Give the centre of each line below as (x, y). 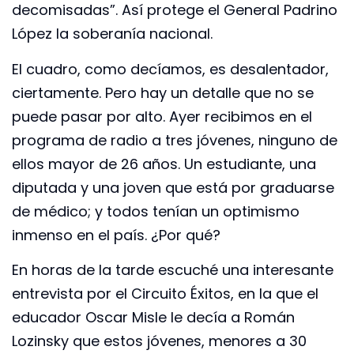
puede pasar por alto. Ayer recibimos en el (162, 116)
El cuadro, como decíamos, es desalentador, (170, 69)
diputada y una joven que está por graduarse (173, 187)
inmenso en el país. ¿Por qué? (116, 235)
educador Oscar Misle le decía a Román (153, 318)
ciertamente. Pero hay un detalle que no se (163, 92)
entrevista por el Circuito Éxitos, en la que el (165, 294)
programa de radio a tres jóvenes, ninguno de (175, 140)
